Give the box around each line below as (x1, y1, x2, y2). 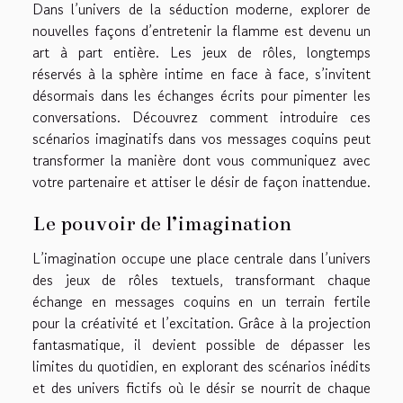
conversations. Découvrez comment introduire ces (32, 106, 371, 129)
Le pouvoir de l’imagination (32, 210, 291, 237)
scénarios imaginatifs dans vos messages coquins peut (32, 128, 371, 150)
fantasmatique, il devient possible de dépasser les (32, 334, 371, 356)
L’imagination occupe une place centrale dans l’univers (32, 247, 371, 270)
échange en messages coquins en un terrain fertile (32, 291, 371, 313)
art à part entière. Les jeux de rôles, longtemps (32, 41, 371, 64)
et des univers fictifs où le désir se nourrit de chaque (32, 377, 371, 399)
